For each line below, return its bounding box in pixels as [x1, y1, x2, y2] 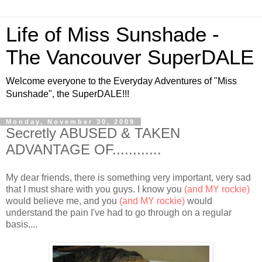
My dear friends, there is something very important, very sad [6, 172, 251, 182]
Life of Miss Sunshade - [6, 23, 219, 46]
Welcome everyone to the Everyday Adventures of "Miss [6, 76, 237, 86]
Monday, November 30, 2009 [6, 118, 135, 125]
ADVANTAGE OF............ [6, 142, 161, 157]
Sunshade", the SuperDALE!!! [6, 89, 129, 99]
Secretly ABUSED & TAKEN [6, 125, 180, 141]
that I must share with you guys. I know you [6, 184, 184, 194]
